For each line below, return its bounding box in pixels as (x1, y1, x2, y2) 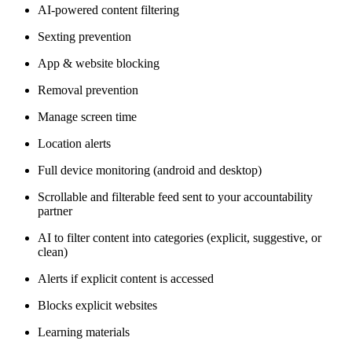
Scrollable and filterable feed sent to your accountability (38, 190, 313, 204)
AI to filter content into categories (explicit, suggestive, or (38, 231, 321, 245)
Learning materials (38, 325, 130, 339)
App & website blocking (38, 57, 159, 71)
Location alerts (38, 137, 111, 151)
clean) (38, 245, 68, 259)
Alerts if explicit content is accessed (38, 272, 214, 286)
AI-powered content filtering (38, 3, 179, 17)
